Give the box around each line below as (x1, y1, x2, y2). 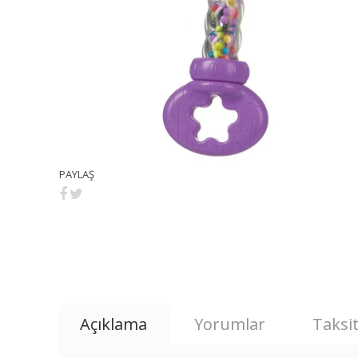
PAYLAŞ (59, 166, 95, 181)
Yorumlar (194, 313, 266, 336)
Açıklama (80, 313, 148, 336)
